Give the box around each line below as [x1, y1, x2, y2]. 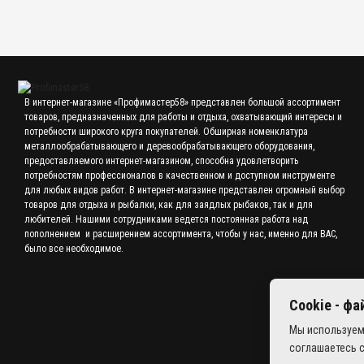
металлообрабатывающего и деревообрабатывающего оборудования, [24, 141, 314, 153]
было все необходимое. [24, 243, 123, 255]
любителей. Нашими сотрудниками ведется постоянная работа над [24, 214, 308, 226]
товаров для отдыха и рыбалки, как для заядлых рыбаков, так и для [24, 199, 313, 211]
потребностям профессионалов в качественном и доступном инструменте [24, 170, 335, 182]
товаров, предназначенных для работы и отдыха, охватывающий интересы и [24, 111, 342, 123]
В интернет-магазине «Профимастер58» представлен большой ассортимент [24, 97, 340, 109]
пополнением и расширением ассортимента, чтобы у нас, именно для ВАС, [24, 228, 337, 240]
